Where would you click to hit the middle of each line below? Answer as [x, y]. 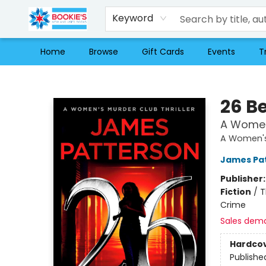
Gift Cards [163, 52]
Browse [104, 52]
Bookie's [25, 77]
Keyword [133, 18]
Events [221, 52]
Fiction [235, 192]
